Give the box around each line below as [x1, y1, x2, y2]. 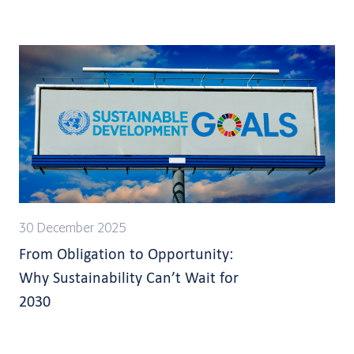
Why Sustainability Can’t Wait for [19, 268, 239, 288]
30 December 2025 [19, 222, 126, 236]
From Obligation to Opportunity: [19, 244, 233, 264]
